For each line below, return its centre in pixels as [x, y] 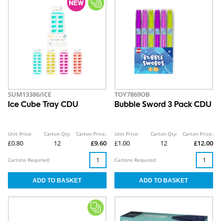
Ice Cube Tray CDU [43, 105]
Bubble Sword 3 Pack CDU [163, 105]
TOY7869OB [132, 94]
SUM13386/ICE [30, 94]
